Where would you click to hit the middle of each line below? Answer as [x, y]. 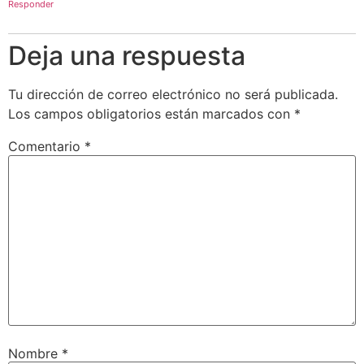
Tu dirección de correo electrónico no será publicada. [173, 95]
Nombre [35, 353]
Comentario [46, 147]
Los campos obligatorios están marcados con [151, 114]
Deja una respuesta [127, 56]
